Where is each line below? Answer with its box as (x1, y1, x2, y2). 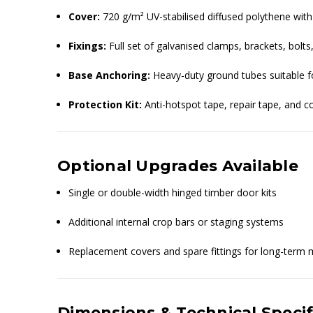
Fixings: (68, 38, 107, 52)
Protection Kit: (68, 97, 143, 111)
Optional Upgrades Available (57, 156, 298, 175)
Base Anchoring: (68, 68, 151, 82)
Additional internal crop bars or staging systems (68, 214, 284, 228)
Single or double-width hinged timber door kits (68, 185, 277, 199)
